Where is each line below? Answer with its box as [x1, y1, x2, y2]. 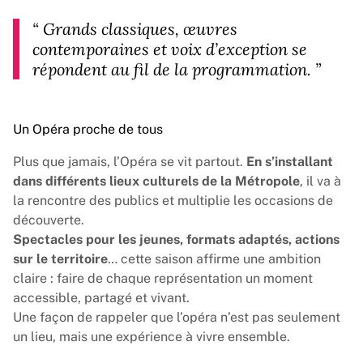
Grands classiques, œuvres [43, 19, 237, 39]
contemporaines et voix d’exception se [32, 39, 307, 59]
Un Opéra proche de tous [13, 122, 163, 137]
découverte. [13, 212, 84, 228]
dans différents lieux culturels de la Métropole [13, 173, 300, 189]
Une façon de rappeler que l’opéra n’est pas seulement [13, 310, 340, 325]
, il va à [300, 173, 341, 189]
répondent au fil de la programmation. [32, 59, 311, 79]
